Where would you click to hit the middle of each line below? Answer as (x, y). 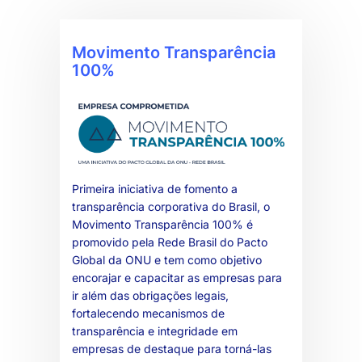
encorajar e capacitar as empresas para (177, 277)
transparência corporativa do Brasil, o (171, 206)
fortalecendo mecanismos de (148, 313)
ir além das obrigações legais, (150, 295)
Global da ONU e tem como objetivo (167, 259)
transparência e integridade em (155, 330)
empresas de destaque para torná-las (172, 348)
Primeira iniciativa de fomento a (155, 188)
